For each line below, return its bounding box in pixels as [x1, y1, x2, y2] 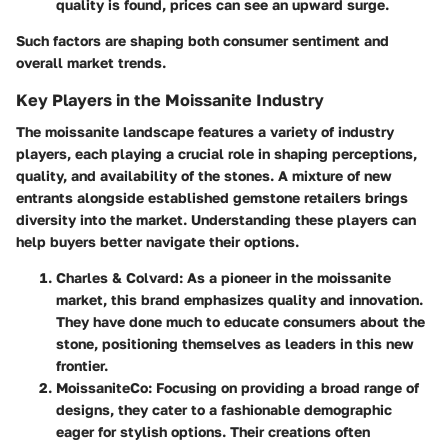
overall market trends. [16, 54, 166, 72]
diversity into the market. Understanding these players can [16, 211, 416, 229]
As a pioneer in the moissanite [183, 269, 391, 287]
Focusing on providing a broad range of [152, 379, 419, 397]
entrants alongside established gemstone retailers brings [16, 189, 408, 207]
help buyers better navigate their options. [16, 233, 299, 251]
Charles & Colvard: [56, 269, 183, 287]
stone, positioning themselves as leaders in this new [56, 335, 414, 353]
